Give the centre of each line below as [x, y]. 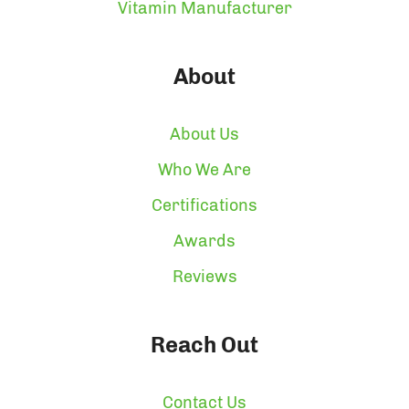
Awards [204, 241]
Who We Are [204, 169]
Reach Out [204, 344]
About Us [204, 134]
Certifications [204, 205]
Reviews [204, 276]
